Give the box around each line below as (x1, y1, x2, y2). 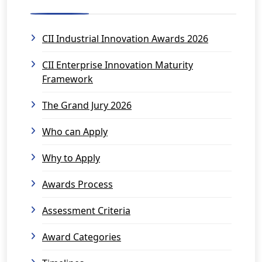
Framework (42, 73, 93, 85)
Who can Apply (42, 125, 108, 138)
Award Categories (42, 230, 121, 243)
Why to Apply (42, 151, 100, 164)
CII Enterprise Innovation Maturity (42, 58, 193, 71)
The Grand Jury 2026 (42, 99, 132, 112)
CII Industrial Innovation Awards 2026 (42, 32, 208, 45)
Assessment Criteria (42, 204, 130, 217)
